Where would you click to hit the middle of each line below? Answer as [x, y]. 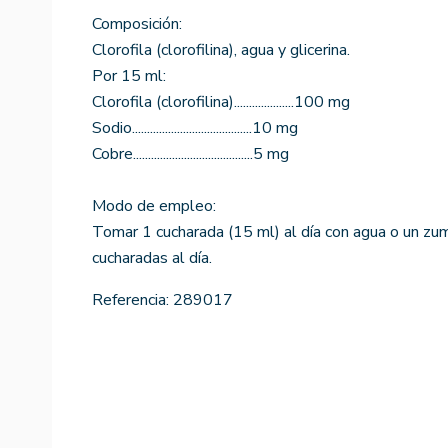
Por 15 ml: [129, 75]
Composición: [137, 23]
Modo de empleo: [154, 205]
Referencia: [130, 299]
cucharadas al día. [152, 257]
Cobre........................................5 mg [190, 153]
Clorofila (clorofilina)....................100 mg [221, 101]
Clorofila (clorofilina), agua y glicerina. [221, 49]
